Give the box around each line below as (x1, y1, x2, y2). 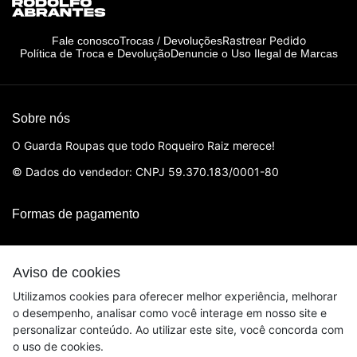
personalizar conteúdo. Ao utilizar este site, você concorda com (13, 323, 343, 336)
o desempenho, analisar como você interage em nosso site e (13, 306, 327, 320)
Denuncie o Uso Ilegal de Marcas (170, 47, 338, 61)
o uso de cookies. (13, 339, 104, 353)
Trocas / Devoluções (119, 33, 222, 47)
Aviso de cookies (13, 265, 120, 280)
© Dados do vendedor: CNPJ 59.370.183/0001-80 (12, 165, 279, 179)
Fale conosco (51, 33, 120, 47)
